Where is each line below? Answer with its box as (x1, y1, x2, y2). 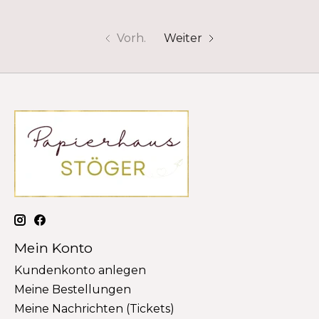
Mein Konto (14, 239, 93, 257)
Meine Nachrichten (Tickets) (14, 301, 174, 315)
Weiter (164, 31, 203, 46)
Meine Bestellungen (14, 282, 131, 296)
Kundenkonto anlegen (14, 263, 146, 277)
